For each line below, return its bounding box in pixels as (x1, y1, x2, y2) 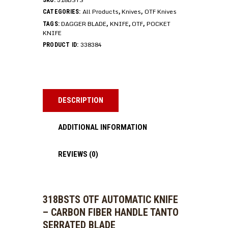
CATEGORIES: (43, 8, 82, 16)
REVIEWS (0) (58, 150, 98, 159)
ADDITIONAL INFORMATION (58, 123, 147, 132)
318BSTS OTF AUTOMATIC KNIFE (43, 193, 178, 206)
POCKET (146, 18, 170, 28)
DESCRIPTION (58, 96, 103, 105)
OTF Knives (144, 7, 177, 17)
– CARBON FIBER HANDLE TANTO (43, 206, 179, 218)
